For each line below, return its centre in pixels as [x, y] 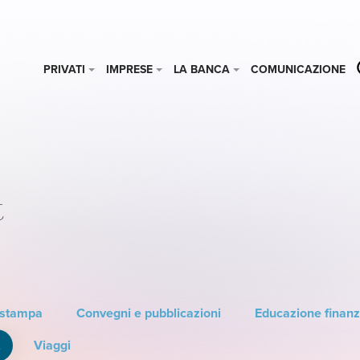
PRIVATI [65, 69]
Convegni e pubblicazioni [149, 313]
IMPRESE [130, 69]
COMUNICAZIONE [299, 69]
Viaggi [53, 345]
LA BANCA [202, 69]
